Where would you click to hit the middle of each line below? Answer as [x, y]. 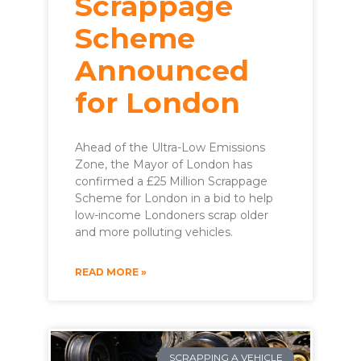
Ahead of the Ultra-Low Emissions [170, 148]
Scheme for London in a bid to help [174, 199]
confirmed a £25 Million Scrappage [171, 182]
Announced [162, 71]
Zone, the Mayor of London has [164, 165]
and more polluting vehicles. [154, 232]
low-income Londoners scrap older [172, 216]
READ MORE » [111, 272]
